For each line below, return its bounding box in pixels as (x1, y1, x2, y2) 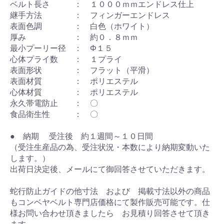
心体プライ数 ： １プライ (10, 55, 122, 63)
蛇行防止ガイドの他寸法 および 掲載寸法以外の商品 (10, 187, 210, 195)
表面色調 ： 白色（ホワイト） (10, 22, 154, 30)
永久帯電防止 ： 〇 (10, 99, 98, 107)
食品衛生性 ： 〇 (10, 110, 98, 118)
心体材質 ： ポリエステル (10, 88, 138, 96)
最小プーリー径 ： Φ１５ (10, 44, 112, 52)
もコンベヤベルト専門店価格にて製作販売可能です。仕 (10, 198, 210, 206)
